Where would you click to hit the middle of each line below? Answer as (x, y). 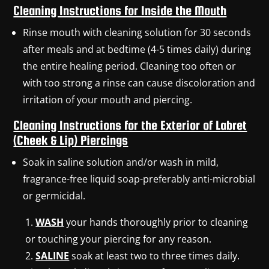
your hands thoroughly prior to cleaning (156, 222)
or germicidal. (54, 195)
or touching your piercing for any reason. (119, 239)
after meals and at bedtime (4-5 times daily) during (137, 49)
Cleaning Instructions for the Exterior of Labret (130, 125)
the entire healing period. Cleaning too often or (130, 66)
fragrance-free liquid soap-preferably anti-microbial (139, 179)
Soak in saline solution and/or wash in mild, (121, 162)
